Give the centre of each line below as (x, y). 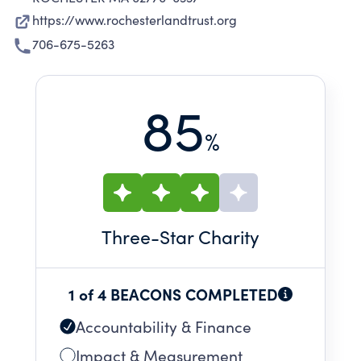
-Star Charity (205, 237)
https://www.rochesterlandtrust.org (135, 20)
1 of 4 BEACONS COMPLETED (173, 294)
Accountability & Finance (164, 326)
